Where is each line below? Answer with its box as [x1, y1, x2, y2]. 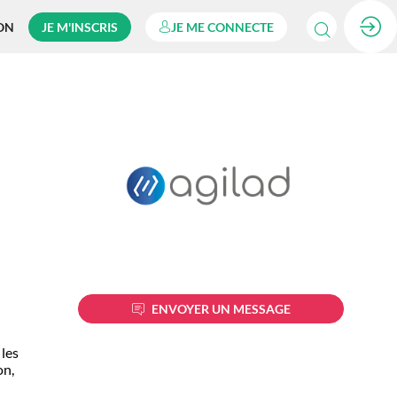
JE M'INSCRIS [42, 19, 118, 35]
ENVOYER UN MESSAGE [151, 301, 291, 316]
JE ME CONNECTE [171, 19, 274, 35]
